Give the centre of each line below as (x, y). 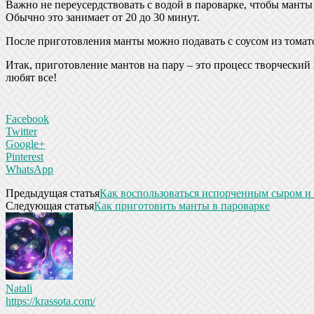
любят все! (31, 77)
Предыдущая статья (53, 193)
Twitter (21, 131)
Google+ (25, 144)
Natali (19, 288)
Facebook (27, 118)
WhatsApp (29, 169)
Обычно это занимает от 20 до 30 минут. (103, 17)
